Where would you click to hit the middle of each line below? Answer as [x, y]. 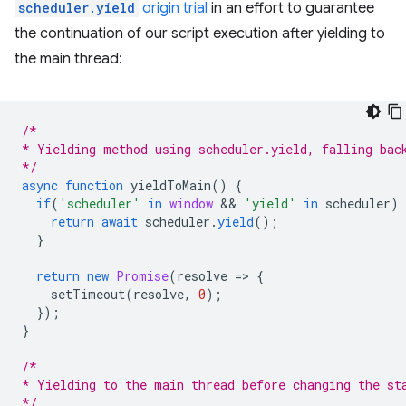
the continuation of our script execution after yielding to [200, 34]
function [94, 186]
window [191, 204]
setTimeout [88, 295]
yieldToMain [171, 186]
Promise [142, 276]
